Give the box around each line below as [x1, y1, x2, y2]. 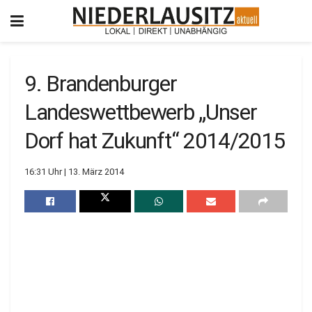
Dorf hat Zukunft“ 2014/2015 [24, 127, 285, 154]
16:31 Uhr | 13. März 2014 [24, 166, 124, 177]
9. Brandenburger [24, 70, 177, 97]
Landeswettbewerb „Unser [24, 99, 257, 125]
